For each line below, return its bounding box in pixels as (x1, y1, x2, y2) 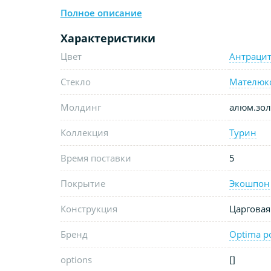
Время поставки (60, 151, 131, 164)
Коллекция (60, 126, 108, 139)
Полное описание (60, 6, 142, 19)
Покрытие (60, 177, 105, 189)
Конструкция (60, 202, 117, 215)
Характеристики (60, 30, 155, 45)
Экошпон (229, 177, 270, 189)
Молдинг (60, 100, 101, 113)
